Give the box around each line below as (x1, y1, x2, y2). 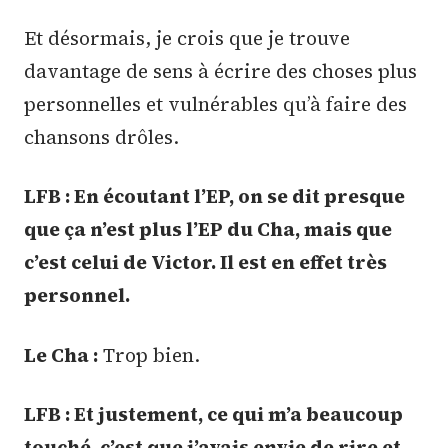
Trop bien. (98, 341, 200, 368)
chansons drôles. (24, 123, 179, 150)
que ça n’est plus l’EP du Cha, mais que (24, 216, 392, 243)
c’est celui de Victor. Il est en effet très (24, 249, 387, 276)
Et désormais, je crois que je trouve (24, 24, 350, 51)
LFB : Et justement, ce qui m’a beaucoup (24, 401, 403, 428)
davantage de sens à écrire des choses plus (24, 57, 417, 84)
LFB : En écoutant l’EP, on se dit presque (24, 183, 405, 210)
